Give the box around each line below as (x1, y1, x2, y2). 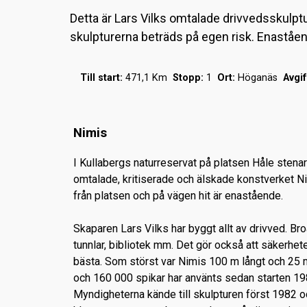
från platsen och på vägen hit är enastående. (73, 189, 283, 203)
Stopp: (173, 72, 204, 84)
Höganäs (235, 72, 283, 84)
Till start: (80, 72, 123, 84)
